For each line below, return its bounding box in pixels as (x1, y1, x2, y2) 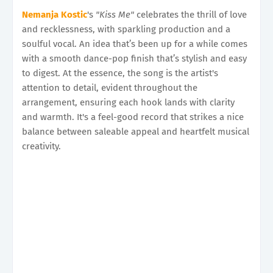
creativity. (22, 140, 61, 152)
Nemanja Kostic (22, 9, 87, 20)
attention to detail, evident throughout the (22, 82, 197, 93)
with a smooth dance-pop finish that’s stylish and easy (22, 52, 247, 64)
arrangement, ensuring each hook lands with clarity (22, 96, 235, 108)
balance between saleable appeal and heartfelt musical (22, 126, 249, 137)
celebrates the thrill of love (134, 9, 247, 20)
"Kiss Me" (96, 9, 134, 20)
